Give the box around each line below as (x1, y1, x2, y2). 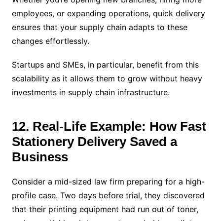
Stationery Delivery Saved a (11, 134, 177, 149)
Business (11, 149, 68, 164)
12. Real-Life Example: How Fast (11, 118, 206, 134)
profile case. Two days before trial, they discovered (11, 190, 205, 200)
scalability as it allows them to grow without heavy (11, 73, 202, 83)
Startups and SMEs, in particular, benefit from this (11, 59, 199, 70)
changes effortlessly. (11, 36, 89, 46)
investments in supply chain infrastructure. (11, 87, 170, 97)
